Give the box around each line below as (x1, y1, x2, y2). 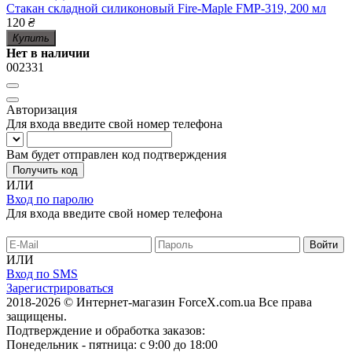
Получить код (13, 164, 78, 177)
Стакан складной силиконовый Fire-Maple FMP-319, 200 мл (6, 2, 326, 16)
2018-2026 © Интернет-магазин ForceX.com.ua (6, 295, 258, 310)
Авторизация (6, 103, 77, 117)
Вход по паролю (6, 192, 93, 207)
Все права (258, 295, 312, 310)
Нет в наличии (6, 46, 90, 60)
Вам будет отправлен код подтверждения (6, 148, 226, 162)
